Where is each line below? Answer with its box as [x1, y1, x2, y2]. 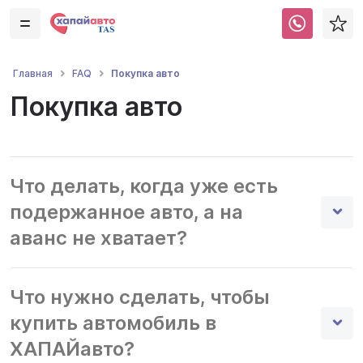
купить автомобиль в [10, 311, 216, 335]
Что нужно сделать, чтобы [10, 285, 270, 309]
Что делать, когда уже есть [10, 174, 278, 198]
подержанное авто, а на [10, 200, 243, 224]
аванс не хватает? [10, 226, 187, 250]
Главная [13, 67, 53, 79]
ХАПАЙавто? [10, 337, 135, 361]
